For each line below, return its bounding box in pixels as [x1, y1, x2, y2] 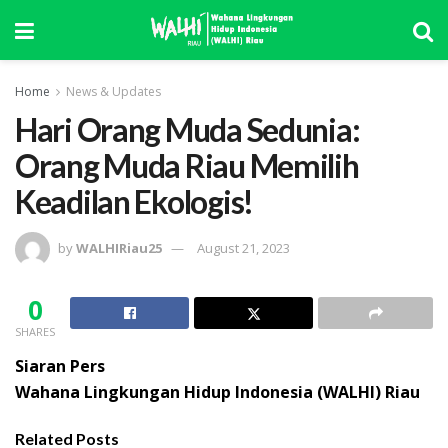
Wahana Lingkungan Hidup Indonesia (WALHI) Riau [15, 381, 420, 404]
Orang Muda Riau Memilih [15, 145, 359, 185]
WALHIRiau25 [76, 239, 162, 258]
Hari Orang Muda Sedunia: [15, 109, 360, 149]
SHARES [15, 324, 55, 340]
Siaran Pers [15, 355, 105, 378]
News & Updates [66, 83, 161, 100]
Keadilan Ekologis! [15, 181, 253, 221]
